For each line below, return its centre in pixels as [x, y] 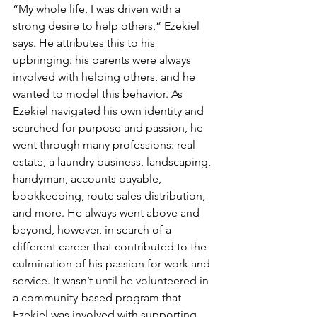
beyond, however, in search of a [93, 230]
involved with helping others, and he [105, 77]
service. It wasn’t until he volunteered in [112, 281]
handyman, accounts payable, [88, 179]
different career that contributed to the [111, 247]
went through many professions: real [105, 145]
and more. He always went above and [108, 213]
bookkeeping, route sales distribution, [110, 196]
